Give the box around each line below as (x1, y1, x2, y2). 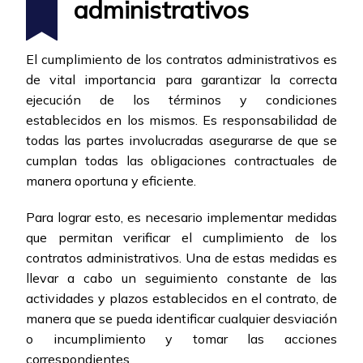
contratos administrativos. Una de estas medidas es (26, 250, 337, 267)
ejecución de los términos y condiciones (26, 92, 337, 109)
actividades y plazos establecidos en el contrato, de (26, 290, 337, 307)
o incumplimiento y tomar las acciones (26, 331, 337, 348)
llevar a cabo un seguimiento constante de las (26, 270, 337, 287)
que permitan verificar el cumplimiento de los (26, 229, 337, 246)
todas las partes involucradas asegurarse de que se (26, 132, 337, 149)
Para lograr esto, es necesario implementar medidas (26, 209, 337, 226)
